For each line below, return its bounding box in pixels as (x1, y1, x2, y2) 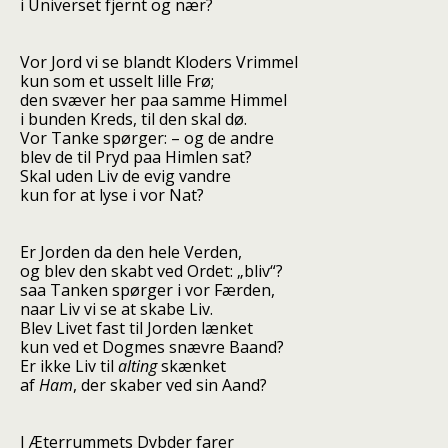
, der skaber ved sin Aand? (73, 374, 267, 396)
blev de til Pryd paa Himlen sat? (20, 146, 252, 168)
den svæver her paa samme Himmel (20, 89, 287, 111)
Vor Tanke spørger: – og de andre (20, 127, 274, 149)
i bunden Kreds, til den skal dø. (20, 108, 247, 130)
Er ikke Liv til (20, 355, 118, 377)
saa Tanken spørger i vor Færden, (20, 279, 275, 301)
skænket (157, 355, 226, 377)
